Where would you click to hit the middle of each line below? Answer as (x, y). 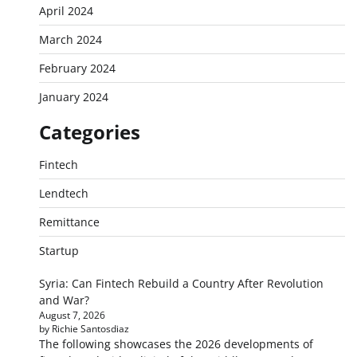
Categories (89, 132)
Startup (59, 251)
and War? (64, 300)
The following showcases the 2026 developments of (176, 344)
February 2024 (77, 68)
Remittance (69, 222)
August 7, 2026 (72, 315)
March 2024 (70, 39)
